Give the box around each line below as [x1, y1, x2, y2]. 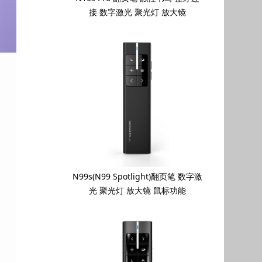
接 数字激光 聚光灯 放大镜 [88, 6, 186, 18]
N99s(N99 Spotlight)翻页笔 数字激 [72, 171, 202, 182]
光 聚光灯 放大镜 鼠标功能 [88, 185, 186, 196]
